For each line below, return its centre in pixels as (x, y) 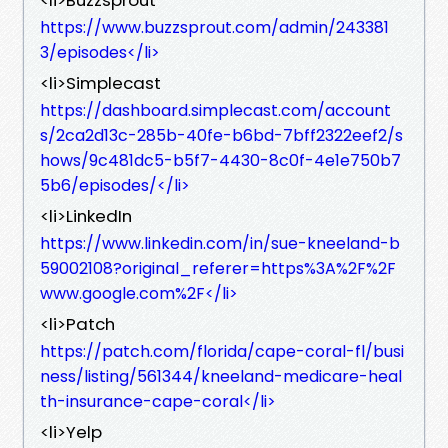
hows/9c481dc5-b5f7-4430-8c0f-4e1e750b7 (220, 160)
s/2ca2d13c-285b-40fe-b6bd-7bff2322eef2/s (221, 135)
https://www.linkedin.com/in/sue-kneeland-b (220, 243)
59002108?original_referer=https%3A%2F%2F (218, 268)
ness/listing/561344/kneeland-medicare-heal (221, 376)
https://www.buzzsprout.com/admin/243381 (214, 27)
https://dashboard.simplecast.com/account (215, 110)
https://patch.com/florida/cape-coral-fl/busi (222, 351)
